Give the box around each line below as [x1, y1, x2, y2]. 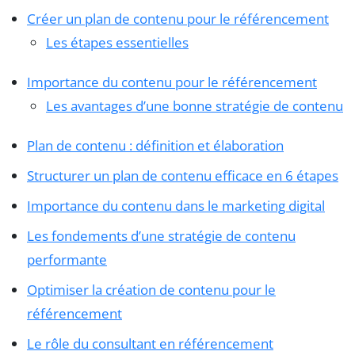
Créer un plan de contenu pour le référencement [27, 9, 329, 28]
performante [27, 250, 107, 269]
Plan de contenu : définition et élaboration [27, 136, 284, 155]
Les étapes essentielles [46, 32, 189, 52]
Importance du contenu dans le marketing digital [27, 196, 325, 215]
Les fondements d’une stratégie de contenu [27, 226, 296, 245]
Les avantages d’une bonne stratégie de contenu [46, 96, 343, 115]
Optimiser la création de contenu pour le [27, 280, 276, 299]
